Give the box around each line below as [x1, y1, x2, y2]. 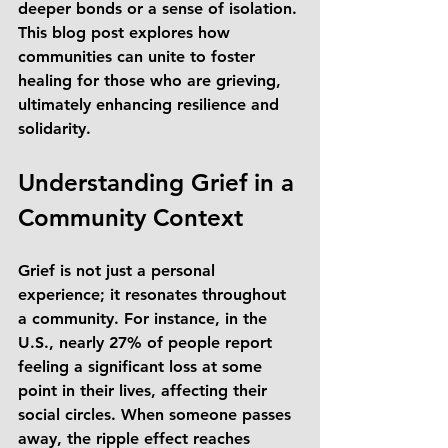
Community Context [18, 203, 243, 232]
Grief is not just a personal [18, 261, 220, 280]
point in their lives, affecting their [18, 381, 272, 400]
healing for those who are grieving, [18, 71, 286, 90]
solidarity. [18, 119, 91, 138]
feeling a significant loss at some [18, 357, 267, 376]
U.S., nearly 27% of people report [18, 333, 277, 352]
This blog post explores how [18, 23, 235, 42]
